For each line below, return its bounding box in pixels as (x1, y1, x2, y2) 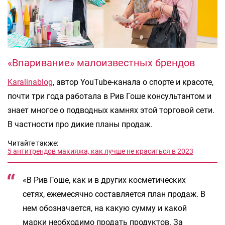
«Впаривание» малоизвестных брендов (8, 56, 195, 69)
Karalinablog (8, 77, 53, 87)
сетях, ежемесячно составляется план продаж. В (23, 189, 205, 199)
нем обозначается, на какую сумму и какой (23, 203, 187, 213)
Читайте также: (8, 139, 58, 147)
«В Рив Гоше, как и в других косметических (23, 175, 186, 185)
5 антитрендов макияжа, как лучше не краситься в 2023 (8, 147, 193, 155)
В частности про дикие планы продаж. (8, 119, 152, 129)
